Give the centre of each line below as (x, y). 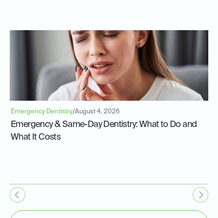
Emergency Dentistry (42, 112)
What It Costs (36, 137)
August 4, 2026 (97, 112)
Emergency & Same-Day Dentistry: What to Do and (104, 125)
